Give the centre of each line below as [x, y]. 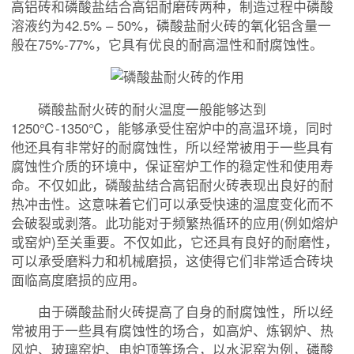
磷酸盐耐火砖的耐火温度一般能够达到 [139, 109]
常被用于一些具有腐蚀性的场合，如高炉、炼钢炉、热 [172, 331]
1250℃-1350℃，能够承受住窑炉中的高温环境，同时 [172, 128]
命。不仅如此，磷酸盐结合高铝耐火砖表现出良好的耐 [172, 185]
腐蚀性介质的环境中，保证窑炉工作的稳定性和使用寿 [172, 166]
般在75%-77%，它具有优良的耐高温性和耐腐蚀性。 [167, 44]
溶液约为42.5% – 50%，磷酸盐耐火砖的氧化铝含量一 [171, 25]
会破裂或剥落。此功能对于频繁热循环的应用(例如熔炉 [175, 222]
